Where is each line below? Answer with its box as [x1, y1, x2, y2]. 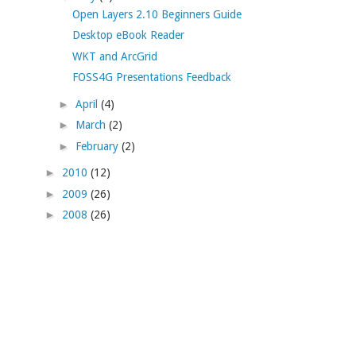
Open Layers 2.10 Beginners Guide [72, 7, 242, 21]
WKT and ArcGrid [72, 49, 157, 63]
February [75, 139, 122, 153]
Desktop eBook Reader [72, 29, 184, 42]
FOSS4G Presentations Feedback [72, 71, 231, 84]
